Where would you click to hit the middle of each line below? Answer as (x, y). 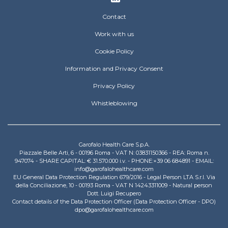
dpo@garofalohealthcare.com (114, 210)
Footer (24, 14)
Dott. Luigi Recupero (114, 193)
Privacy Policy (114, 86)
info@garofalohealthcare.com (114, 169)
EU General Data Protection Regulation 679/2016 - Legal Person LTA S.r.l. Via (114, 177)
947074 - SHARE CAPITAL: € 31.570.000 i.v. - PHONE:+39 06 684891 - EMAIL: (114, 161)
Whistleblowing (114, 103)
